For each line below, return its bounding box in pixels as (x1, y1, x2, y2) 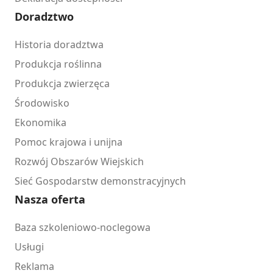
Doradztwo (15, 9, 74, 24)
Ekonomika (15, 115, 66, 129)
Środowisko (15, 96, 69, 110)
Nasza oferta (15, 191, 85, 207)
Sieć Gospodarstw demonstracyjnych (15, 174, 186, 188)
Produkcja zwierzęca (15, 76, 110, 90)
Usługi (15, 239, 44, 253)
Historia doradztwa (15, 37, 104, 51)
